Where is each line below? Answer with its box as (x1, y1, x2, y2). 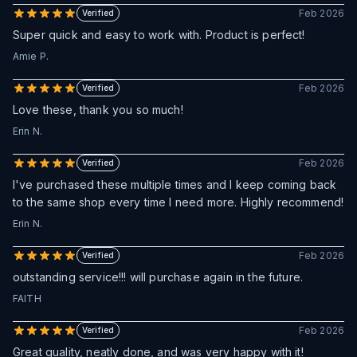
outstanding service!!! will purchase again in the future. (13, 270, 304, 284)
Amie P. (13, 50, 49, 62)
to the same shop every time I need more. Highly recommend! (13, 195, 344, 209)
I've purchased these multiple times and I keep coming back (13, 178, 337, 191)
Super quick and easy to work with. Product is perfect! (13, 28, 305, 41)
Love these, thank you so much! (13, 103, 183, 116)
